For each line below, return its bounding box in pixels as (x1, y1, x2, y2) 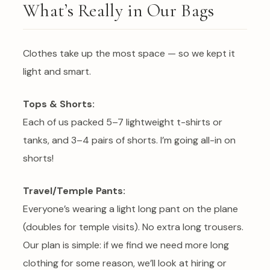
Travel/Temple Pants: (23, 184, 125, 197)
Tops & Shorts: (23, 97, 95, 110)
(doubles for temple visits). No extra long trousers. (23, 220, 243, 233)
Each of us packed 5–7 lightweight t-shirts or (23, 115, 222, 128)
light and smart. (23, 64, 91, 78)
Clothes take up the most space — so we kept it (23, 46, 235, 60)
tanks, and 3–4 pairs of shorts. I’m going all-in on (23, 133, 236, 146)
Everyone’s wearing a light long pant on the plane (23, 202, 238, 215)
